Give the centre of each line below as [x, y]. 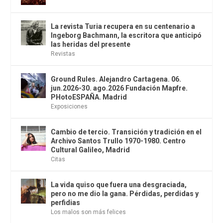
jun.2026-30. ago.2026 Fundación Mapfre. [119, 88]
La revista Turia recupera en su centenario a [123, 27]
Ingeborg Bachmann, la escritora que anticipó [126, 36]
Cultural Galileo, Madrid [91, 150]
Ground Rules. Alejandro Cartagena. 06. [116, 79]
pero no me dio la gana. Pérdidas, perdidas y [125, 194]
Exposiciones [69, 107]
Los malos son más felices [89, 212]
